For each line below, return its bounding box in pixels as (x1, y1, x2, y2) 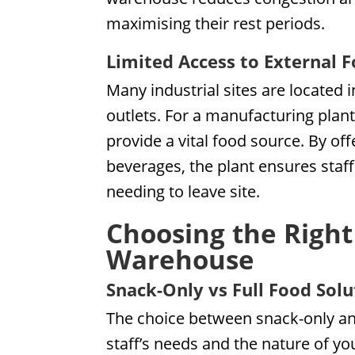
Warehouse (106, 241, 255, 277)
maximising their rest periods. (106, 12, 326, 34)
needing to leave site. (106, 180, 261, 202)
